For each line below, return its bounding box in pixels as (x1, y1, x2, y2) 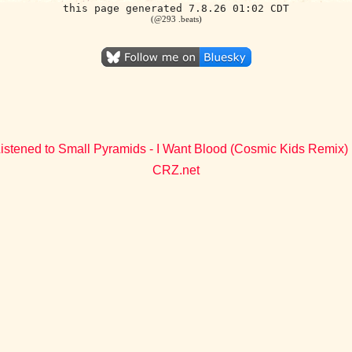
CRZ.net (152, 163, 200, 177)
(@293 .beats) (150, 14, 202, 24)
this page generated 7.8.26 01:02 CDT (63, 2, 289, 14)
